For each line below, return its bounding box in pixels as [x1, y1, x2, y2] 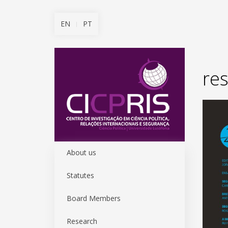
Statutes [67, 170, 94, 180]
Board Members [67, 193, 121, 203]
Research [67, 216, 97, 226]
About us [67, 148, 96, 157]
